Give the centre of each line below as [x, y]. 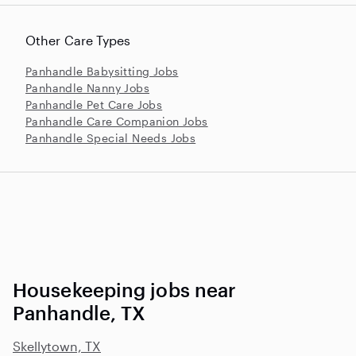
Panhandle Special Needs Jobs [111, 137]
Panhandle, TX [79, 312]
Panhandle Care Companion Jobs [117, 121]
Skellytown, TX [57, 346]
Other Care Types [78, 40]
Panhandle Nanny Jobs [87, 87]
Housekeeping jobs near [125, 289]
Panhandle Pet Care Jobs [94, 104]
